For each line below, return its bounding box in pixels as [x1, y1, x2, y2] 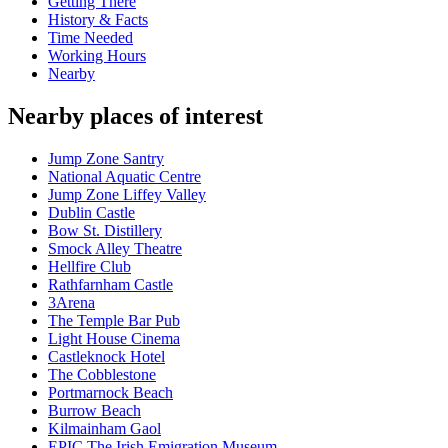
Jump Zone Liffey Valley [48, 186, 206, 204]
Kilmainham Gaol [48, 420, 161, 438]
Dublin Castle [48, 204, 135, 222]
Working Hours [48, 47, 146, 65]
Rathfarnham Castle [48, 276, 173, 294]
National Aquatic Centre [48, 168, 201, 186]
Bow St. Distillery [48, 222, 162, 240]
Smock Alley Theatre [48, 240, 182, 258]
